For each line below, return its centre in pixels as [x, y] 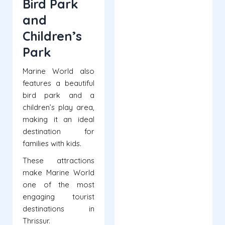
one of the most [59, 185]
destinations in [59, 209]
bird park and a [59, 95]
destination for [59, 132]
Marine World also [59, 71]
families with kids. [52, 144]
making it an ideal [59, 120]
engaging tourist [59, 197]
